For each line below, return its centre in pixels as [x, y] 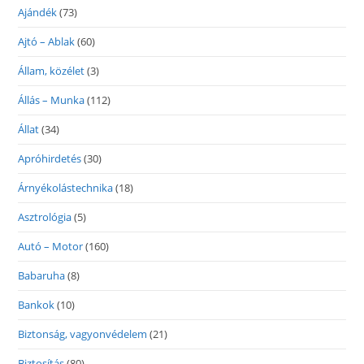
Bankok [37, 305]
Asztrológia [45, 217]
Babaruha [42, 275]
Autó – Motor [51, 246]
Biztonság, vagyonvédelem [83, 334]
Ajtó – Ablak [47, 41]
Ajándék [38, 12]
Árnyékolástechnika [66, 188]
